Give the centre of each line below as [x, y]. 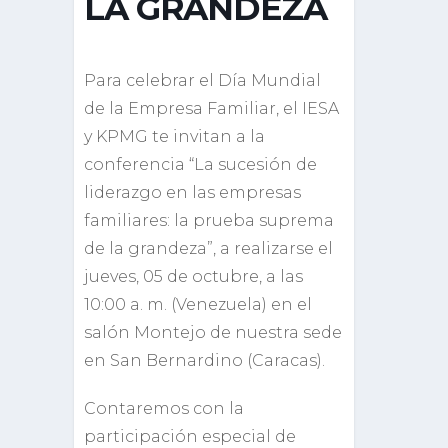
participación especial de [190, 436]
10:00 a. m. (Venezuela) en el [198, 304]
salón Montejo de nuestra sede [213, 332]
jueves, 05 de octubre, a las [193, 276]
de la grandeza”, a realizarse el [208, 248]
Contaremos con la [164, 408]
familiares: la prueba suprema [209, 220]
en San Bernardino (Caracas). [204, 360]
